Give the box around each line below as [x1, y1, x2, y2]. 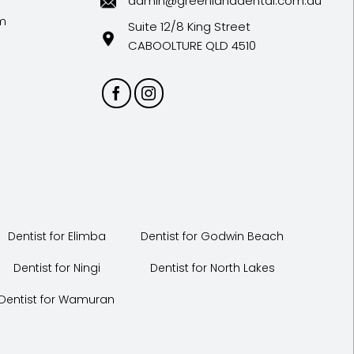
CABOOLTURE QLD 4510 [128, 37, 257, 55]
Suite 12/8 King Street [128, 18, 251, 36]
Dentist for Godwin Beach [141, 228, 284, 244]
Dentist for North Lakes [149, 260, 275, 277]
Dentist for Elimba [7, 228, 106, 244]
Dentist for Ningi [13, 260, 100, 277]
